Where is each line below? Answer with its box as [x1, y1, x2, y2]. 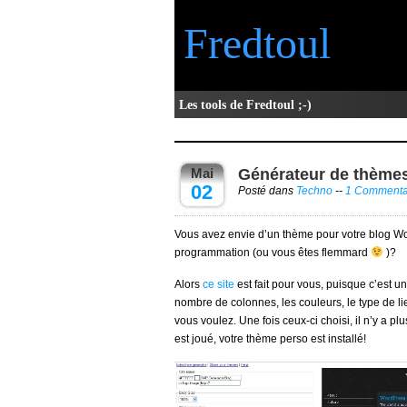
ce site [203, 278, 234, 291]
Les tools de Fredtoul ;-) [179, 98, 312, 112]
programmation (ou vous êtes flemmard [174, 246, 371, 259]
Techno [296, 184, 333, 197]
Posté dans [238, 184, 296, 197]
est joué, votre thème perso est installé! [174, 333, 366, 345]
